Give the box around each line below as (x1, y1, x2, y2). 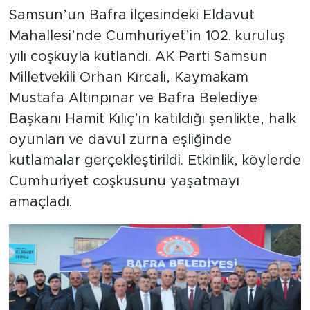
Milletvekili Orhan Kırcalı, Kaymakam (8, 71, 248, 85)
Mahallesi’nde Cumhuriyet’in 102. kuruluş (8, 29, 285, 44)
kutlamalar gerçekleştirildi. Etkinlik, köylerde (8, 154, 301, 168)
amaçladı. (8, 195, 72, 210)
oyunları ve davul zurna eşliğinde (8, 133, 232, 147)
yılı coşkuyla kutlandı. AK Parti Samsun (8, 50, 268, 64)
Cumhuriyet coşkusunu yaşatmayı (8, 174, 239, 189)
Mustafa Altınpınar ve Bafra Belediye (8, 91, 257, 106)
